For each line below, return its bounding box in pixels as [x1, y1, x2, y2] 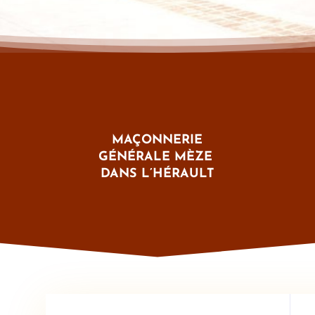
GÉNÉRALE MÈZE [98, 150, 217, 165]
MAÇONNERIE [112, 134, 203, 148]
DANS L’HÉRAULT [100, 167, 214, 181]
